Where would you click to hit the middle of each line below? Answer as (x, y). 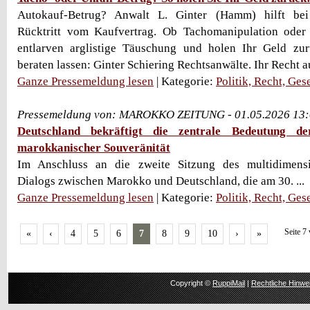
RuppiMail (229, 283)
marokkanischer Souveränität (94, 148)
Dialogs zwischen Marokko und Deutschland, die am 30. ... (161, 181)
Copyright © (191, 283)
